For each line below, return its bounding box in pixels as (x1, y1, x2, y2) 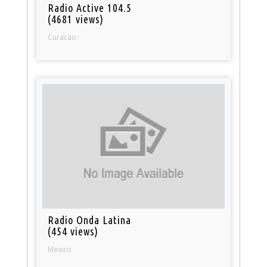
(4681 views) (48, 13, 104, 25)
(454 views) (48, 225, 99, 238)
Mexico (48, 244, 72, 255)
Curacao (48, 32, 77, 42)
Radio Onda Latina (48, 214, 132, 226)
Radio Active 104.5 (48, 1, 132, 14)
